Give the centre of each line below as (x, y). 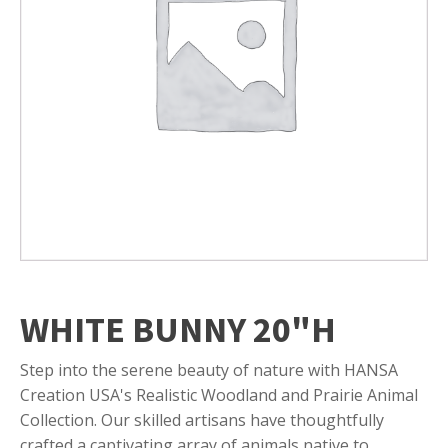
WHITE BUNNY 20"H (178, 329)
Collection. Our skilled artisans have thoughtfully (202, 419)
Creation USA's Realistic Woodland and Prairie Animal (219, 394)
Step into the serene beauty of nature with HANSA (209, 369)
